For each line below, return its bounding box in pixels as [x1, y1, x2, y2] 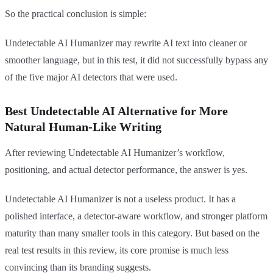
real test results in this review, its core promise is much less [5, 245, 229, 256]
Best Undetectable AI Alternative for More [5, 104, 228, 118]
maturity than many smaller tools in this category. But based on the [5, 228, 260, 239]
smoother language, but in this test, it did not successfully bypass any [5, 55, 268, 66]
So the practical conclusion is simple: [5, 9, 146, 19]
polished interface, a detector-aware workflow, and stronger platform [5, 211, 268, 222]
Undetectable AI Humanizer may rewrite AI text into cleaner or [5, 38, 247, 49]
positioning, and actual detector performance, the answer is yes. [5, 165, 247, 175]
